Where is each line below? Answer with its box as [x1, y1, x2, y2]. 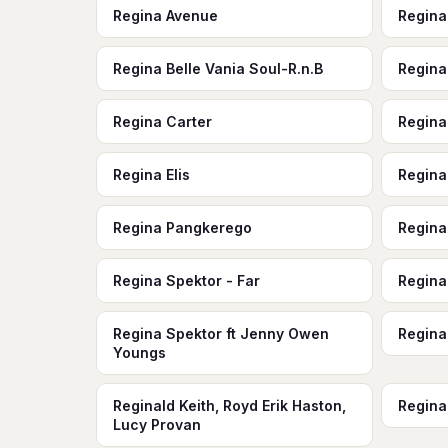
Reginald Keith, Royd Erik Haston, [113, 397, 346, 414]
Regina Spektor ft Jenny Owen [113, 325, 329, 342]
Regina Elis [113, 166, 190, 183]
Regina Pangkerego [113, 219, 252, 236]
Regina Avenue [113, 7, 218, 24]
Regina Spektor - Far [113, 272, 260, 289]
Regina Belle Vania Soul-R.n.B [113, 60, 323, 77]
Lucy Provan [113, 416, 201, 433]
